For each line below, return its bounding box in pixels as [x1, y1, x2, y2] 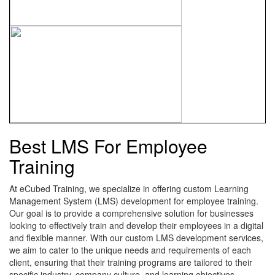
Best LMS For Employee [9, 133, 207, 160]
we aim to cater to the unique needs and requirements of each [9, 244, 251, 257]
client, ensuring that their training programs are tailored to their [9, 256, 252, 269]
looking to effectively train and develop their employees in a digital [9, 219, 263, 232]
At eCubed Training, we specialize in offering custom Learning [9, 182, 249, 195]
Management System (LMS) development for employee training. [9, 195, 258, 207]
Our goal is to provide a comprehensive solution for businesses [9, 207, 254, 220]
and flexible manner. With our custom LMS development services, [9, 231, 263, 244]
